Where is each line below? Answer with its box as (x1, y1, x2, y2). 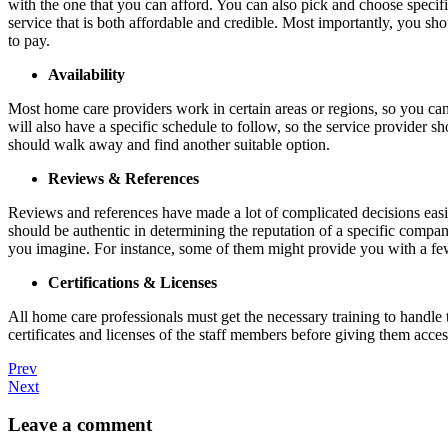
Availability (48, 65, 125, 83)
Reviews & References (48, 169, 199, 187)
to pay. (8, 31, 50, 49)
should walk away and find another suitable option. (8, 135, 330, 153)
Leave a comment (8, 414, 152, 436)
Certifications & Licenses (48, 273, 217, 291)
